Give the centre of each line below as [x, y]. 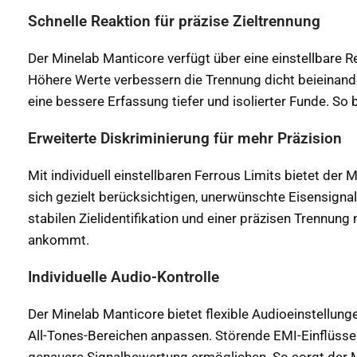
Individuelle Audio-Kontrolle [124, 278]
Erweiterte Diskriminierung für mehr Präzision [185, 139]
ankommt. [59, 240]
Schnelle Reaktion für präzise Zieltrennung [174, 22]
